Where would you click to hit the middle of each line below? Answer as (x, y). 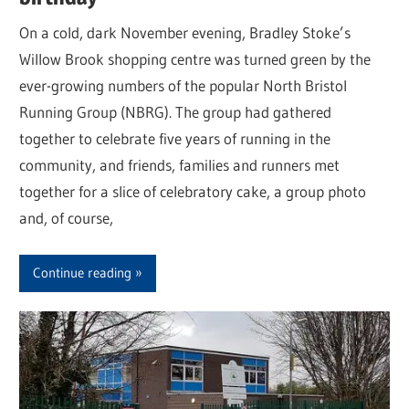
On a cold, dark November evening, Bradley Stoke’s (185, 33)
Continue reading (83, 273)
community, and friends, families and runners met (180, 165)
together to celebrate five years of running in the (175, 139)
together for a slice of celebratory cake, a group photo (193, 192)
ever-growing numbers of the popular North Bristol (184, 86)
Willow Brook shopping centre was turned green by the (195, 59)
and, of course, (67, 218)
